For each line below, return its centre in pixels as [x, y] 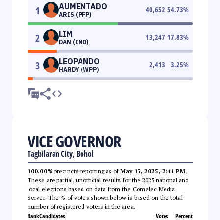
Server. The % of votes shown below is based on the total [105, 197]
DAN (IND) [74, 42]
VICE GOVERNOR [74, 141]
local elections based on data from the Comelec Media [101, 189]
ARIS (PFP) [75, 14]
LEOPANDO [79, 61]
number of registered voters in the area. [81, 206]
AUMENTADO [83, 6]
